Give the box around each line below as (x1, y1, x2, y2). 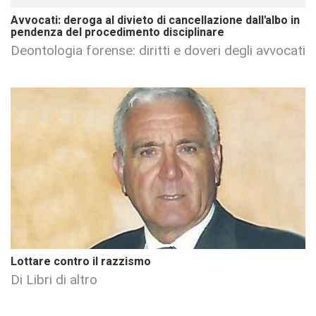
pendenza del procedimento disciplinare (11, 23, 224, 41)
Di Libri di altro (11, 272, 97, 288)
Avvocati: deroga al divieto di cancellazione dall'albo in (11, 11, 300, 29)
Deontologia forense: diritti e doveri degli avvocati (11, 42, 305, 59)
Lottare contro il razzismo (11, 253, 151, 271)
